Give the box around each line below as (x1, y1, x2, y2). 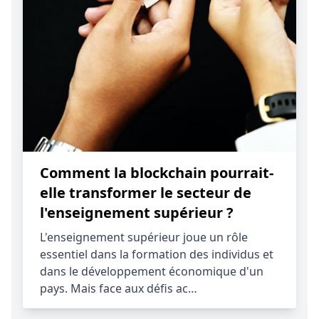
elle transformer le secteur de (40, 183, 251, 202)
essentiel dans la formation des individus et (40, 246, 273, 262)
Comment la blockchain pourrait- (40, 163, 273, 182)
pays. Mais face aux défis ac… (40, 281, 197, 296)
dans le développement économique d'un (40, 263, 263, 279)
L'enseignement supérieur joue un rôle (40, 229, 248, 245)
